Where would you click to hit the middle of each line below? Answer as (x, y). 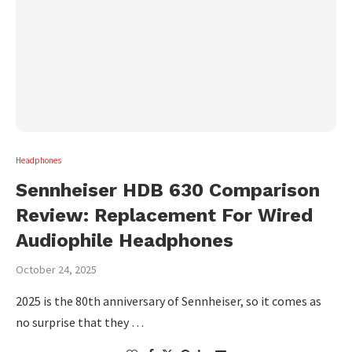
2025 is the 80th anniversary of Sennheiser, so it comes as (169, 301)
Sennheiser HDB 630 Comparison (168, 190)
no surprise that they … (80, 322)
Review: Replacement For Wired (164, 215)
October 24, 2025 (56, 269)
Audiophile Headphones (125, 240)
